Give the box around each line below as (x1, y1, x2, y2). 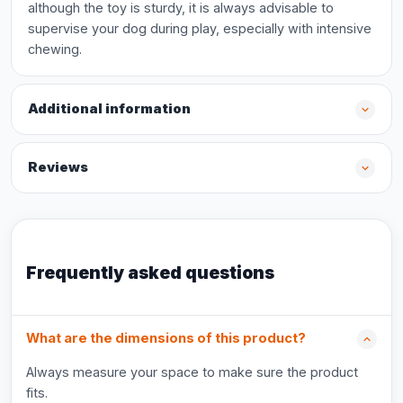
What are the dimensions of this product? (26, 330, 306, 346)
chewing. (28, 41, 82, 57)
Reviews (28, 159, 88, 175)
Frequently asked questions (26, 262, 274, 283)
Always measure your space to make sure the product (26, 364, 358, 380)
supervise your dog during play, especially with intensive (28, 21, 372, 36)
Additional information (28, 101, 191, 117)
